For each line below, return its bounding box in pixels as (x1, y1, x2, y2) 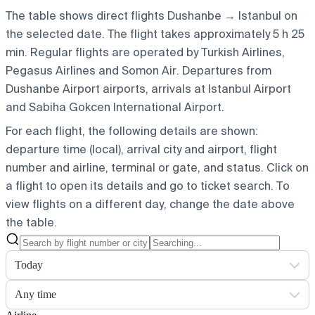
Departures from (179, 63, 271, 78)
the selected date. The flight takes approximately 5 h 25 (6, 26, 304, 41)
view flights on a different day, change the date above (6, 196, 295, 212)
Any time (15, 288, 56, 300)
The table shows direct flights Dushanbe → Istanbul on (6, 8, 297, 23)
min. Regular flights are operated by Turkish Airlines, (6, 44, 285, 60)
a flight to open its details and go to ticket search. (6, 178, 274, 193)
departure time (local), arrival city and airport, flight (6, 141, 277, 157)
